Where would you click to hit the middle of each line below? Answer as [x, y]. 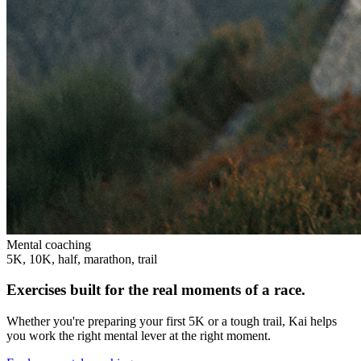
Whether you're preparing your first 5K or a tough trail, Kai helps [172, 321]
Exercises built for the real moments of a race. [156, 290]
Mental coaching [49, 244]
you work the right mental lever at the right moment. [139, 336]
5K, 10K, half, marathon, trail [82, 259]
